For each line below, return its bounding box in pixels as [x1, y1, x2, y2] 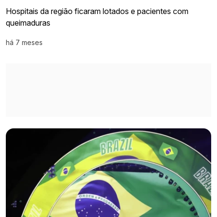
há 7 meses [6, 38, 43, 47]
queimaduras [6, 18, 50, 28]
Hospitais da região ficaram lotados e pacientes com [6, 6, 188, 16]
